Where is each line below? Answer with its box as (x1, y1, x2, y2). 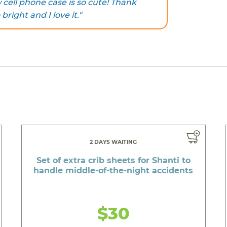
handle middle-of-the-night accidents (33, 165, 194, 175)
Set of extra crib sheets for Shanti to (36, 155, 191, 165)
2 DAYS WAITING (90, 138, 137, 145)
